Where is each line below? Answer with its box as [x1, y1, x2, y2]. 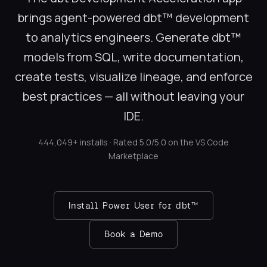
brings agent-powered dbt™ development [18, 10, 249, 26]
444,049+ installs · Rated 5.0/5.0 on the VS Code [38, 136, 229, 148]
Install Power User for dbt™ [69, 200, 198, 212]
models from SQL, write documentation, [23, 49, 244, 66]
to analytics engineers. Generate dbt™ [26, 29, 241, 46]
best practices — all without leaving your [23, 88, 244, 105]
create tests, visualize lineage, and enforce [14, 69, 253, 85]
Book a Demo [104, 228, 163, 240]
